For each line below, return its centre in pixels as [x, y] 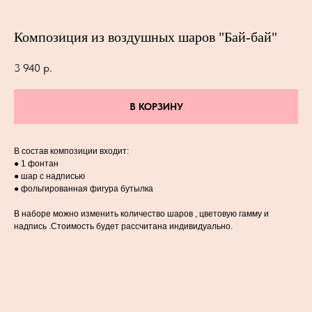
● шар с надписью [49, 176]
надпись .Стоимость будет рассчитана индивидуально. [123, 226]
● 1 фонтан [36, 163]
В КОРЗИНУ [156, 106]
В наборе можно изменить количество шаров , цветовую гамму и [141, 213]
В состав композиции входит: [71, 151]
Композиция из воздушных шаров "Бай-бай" [146, 37]
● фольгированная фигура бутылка [84, 188]
